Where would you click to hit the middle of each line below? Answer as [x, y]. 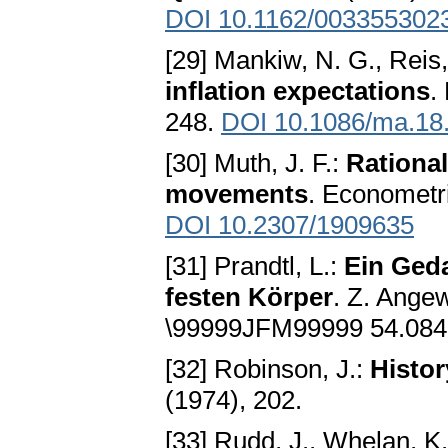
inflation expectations [297, 91]
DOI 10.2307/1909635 [289, 225]
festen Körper [249, 297]
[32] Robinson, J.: [267, 369]
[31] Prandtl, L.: [254, 266]
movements [236, 194]
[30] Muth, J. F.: [255, 163]
